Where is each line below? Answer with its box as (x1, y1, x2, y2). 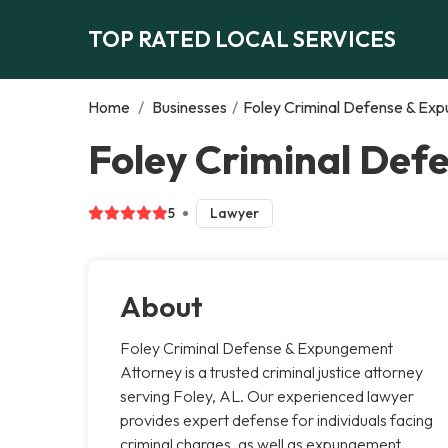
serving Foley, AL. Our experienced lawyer (120, 385, 414, 406)
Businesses (152, 96, 227, 117)
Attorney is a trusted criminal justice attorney (120, 361, 423, 382)
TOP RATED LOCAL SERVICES (88, 24, 396, 53)
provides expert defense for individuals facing (120, 409, 433, 430)
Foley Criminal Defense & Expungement (120, 337, 393, 358)
